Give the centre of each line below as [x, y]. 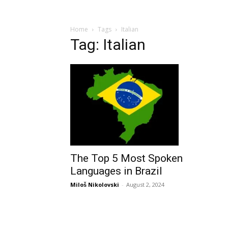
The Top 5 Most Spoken [126, 158]
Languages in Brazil [116, 171]
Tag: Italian [108, 45]
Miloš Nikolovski [95, 184]
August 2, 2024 [145, 184]
